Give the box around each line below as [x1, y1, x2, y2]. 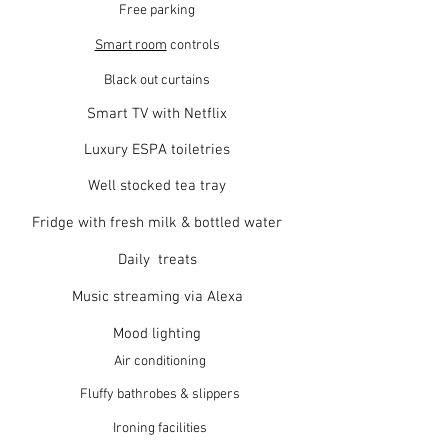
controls [166, 37, 220, 54]
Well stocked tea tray [88, 177, 226, 195]
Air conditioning [114, 353, 206, 370]
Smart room [94, 37, 167, 54]
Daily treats [117, 251, 197, 269]
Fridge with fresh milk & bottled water [32, 214, 282, 232]
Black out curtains [104, 72, 210, 89]
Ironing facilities [113, 420, 207, 437]
